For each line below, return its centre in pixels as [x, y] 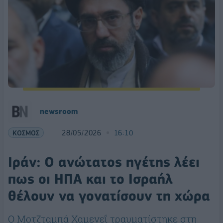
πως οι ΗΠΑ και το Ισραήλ [90, 179]
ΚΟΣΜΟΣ [26, 132]
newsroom [59, 111]
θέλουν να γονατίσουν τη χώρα [109, 196]
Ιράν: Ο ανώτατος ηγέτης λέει [104, 162]
